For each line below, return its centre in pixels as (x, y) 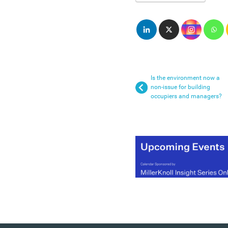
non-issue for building (180, 87)
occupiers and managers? (186, 96)
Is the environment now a (185, 78)
